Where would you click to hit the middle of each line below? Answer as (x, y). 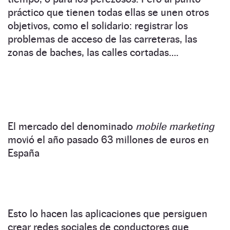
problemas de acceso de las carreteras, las (102, 39)
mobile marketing (175, 127)
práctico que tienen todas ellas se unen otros (108, 13)
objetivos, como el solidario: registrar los (98, 26)
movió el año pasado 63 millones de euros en (108, 140)
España (24, 153)
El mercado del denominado (72, 127)
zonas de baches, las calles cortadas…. (93, 53)
